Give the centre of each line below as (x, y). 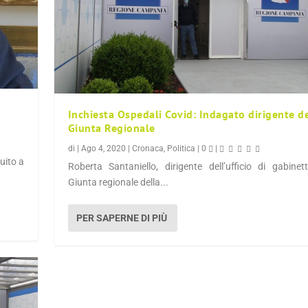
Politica (181, 148)
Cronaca (147, 148)
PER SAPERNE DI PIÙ (121, 218)
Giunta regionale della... (118, 182)
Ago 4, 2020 (103, 148)
